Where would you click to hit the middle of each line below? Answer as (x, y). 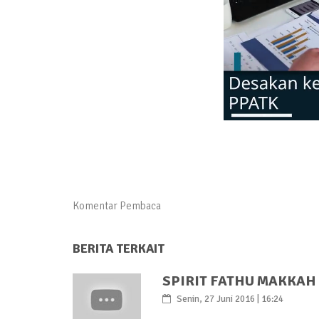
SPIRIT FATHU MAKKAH (239, 281)
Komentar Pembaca (117, 206)
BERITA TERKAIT (119, 249)
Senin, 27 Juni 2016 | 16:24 (229, 299)
